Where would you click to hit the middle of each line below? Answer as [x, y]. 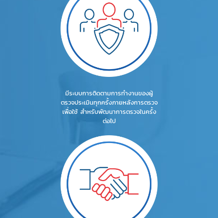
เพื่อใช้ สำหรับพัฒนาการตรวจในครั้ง [109, 112]
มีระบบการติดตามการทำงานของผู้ [109, 93]
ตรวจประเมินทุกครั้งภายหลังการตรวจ [109, 103]
